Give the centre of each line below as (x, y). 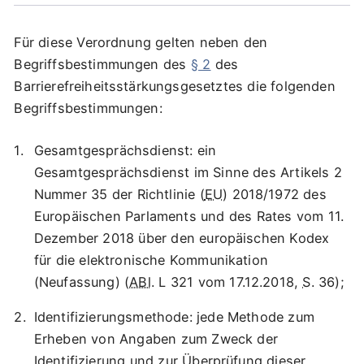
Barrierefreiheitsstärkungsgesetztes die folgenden (175, 87)
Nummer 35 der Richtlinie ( (119, 194)
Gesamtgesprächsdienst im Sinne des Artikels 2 (188, 172)
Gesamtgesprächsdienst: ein (125, 150)
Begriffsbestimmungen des (102, 65)
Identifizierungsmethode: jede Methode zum (174, 317)
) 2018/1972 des (275, 194)
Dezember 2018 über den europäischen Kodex (182, 238)
